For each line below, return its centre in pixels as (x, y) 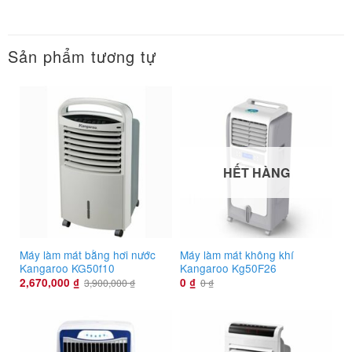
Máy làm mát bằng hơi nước (88, 254)
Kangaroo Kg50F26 (228, 268)
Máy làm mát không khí (237, 254)
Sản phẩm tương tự (82, 57)
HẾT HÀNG (256, 172)
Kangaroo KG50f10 (67, 268)
